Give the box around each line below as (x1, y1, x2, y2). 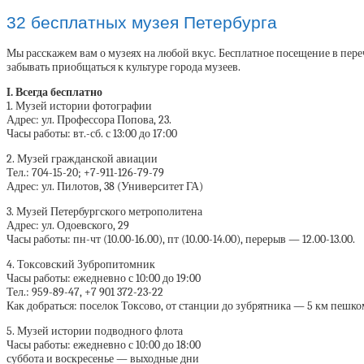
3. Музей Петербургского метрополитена (6, 205, 202, 219)
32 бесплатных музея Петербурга (6, 12, 277, 32)
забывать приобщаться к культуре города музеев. (6, 60, 240, 75)
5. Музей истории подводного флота (6, 324, 183, 339)
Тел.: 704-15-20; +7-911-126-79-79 (6, 166, 164, 180)
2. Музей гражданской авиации (6, 152, 158, 167)
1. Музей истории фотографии (6, 99, 152, 114)
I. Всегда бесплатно (6, 85, 102, 100)
